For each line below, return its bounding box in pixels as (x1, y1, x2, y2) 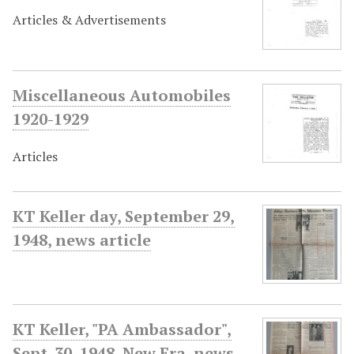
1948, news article (13, 229, 151, 250)
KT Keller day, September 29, (13, 205, 235, 227)
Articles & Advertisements (13, 11, 166, 28)
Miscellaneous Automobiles (13, 85, 231, 106)
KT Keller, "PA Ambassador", (13, 318, 232, 340)
